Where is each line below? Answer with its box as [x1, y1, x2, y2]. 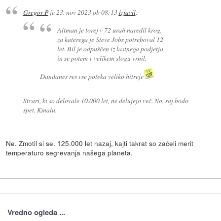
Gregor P [23, 7, 48, 17]
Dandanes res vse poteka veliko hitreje [40, 71, 144, 81]
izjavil [118, 7, 136, 17]
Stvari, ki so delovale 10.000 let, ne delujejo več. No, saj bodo [23, 95, 188, 105]
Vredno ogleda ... [7, 207, 65, 218]
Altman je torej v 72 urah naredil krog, [57, 25, 162, 35]
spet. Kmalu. [23, 105, 57, 114]
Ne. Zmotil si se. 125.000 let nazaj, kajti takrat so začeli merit [6, 138, 194, 148]
